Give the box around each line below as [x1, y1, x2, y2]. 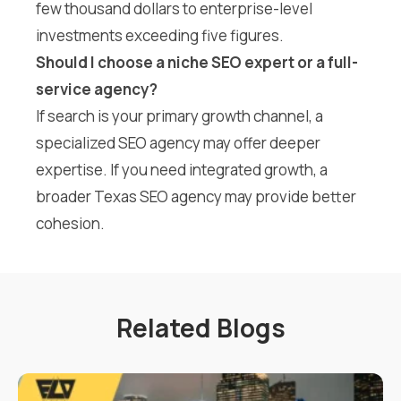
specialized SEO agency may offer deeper [36, 132, 320, 153]
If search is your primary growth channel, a [36, 105, 323, 126]
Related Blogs [115, 310, 286, 345]
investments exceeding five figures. [36, 24, 284, 46]
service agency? [36, 78, 158, 99]
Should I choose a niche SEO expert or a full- [36, 51, 358, 73]
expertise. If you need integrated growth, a [36, 158, 328, 180]
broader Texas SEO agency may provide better [36, 185, 356, 207]
